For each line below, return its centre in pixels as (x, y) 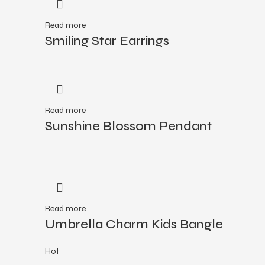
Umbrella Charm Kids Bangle (134, 224)
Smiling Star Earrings (107, 41)
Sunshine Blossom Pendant (128, 126)
